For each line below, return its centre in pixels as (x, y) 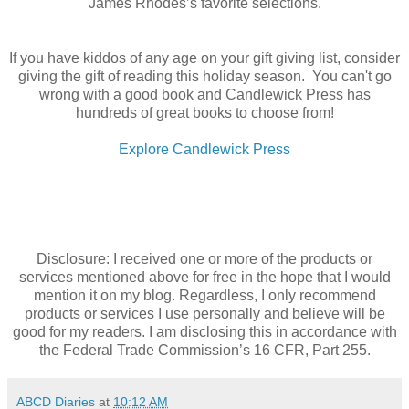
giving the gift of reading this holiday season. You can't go (204, 76)
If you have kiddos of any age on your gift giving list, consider (204, 58)
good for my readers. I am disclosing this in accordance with (204, 331)
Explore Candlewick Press (204, 149)
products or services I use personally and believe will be (204, 313)
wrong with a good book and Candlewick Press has (204, 94)
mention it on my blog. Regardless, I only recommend (204, 295)
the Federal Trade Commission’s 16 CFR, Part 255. (204, 350)
